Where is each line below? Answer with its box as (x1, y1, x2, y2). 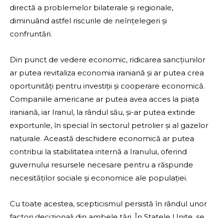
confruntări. (10, 29, 52, 39)
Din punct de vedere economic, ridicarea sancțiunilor (10, 55, 205, 65)
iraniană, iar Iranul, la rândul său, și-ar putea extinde (10, 108, 195, 117)
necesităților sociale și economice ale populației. (10, 173, 187, 183)
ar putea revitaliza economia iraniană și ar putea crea (10, 68, 204, 78)
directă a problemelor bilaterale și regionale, (10, 3, 173, 13)
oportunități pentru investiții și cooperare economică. (10, 81, 205, 91)
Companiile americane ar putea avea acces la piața (10, 94, 199, 104)
